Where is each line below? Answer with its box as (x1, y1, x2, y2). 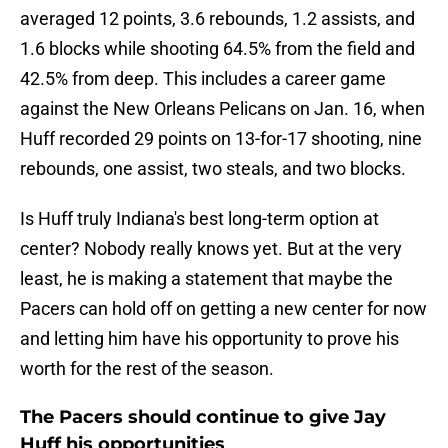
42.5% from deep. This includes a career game (20, 68, 386, 90)
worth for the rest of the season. (20, 358, 274, 380)
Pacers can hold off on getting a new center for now (20, 298, 427, 320)
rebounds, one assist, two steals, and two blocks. (20, 158, 406, 180)
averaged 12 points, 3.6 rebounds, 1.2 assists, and (20, 8, 415, 30)
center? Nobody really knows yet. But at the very (20, 238, 402, 260)
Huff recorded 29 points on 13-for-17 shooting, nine (20, 128, 422, 150)
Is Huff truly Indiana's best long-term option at (20, 208, 379, 230)
